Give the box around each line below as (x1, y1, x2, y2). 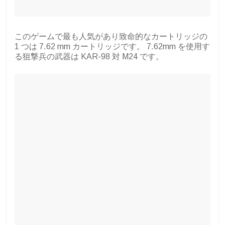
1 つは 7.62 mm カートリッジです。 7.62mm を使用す (15, 42, 210, 51)
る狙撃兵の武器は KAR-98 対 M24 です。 (15, 52, 164, 61)
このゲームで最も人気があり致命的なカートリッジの (15, 32, 207, 41)
